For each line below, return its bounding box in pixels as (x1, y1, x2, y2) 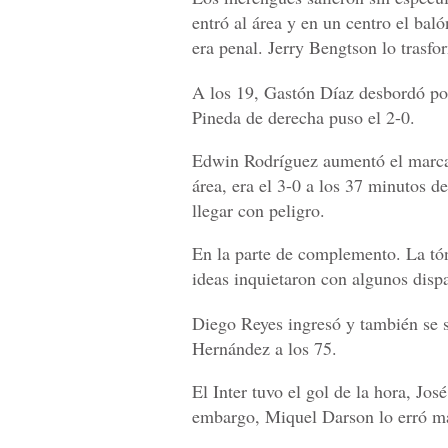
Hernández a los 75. (192, 335, 337, 360)
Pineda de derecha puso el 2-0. (192, 104, 415, 129)
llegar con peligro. (192, 197, 325, 222)
